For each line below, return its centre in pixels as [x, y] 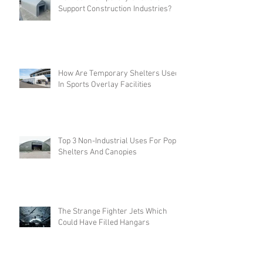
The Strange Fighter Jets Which [113, 249]
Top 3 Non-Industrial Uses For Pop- [119, 178]
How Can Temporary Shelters [109, 35]
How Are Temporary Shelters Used [119, 111]
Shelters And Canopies [97, 190]
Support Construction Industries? [115, 46]
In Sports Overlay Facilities [105, 122]
